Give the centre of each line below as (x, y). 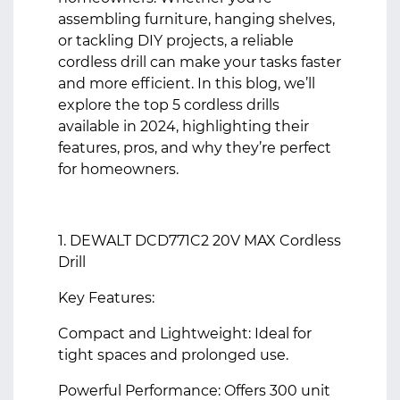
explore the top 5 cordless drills (169, 105)
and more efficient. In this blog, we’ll (187, 83)
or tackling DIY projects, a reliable (176, 41)
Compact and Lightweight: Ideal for (185, 333)
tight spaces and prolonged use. (173, 355)
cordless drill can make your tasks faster (200, 62)
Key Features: (106, 298)
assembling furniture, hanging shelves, (196, 19)
